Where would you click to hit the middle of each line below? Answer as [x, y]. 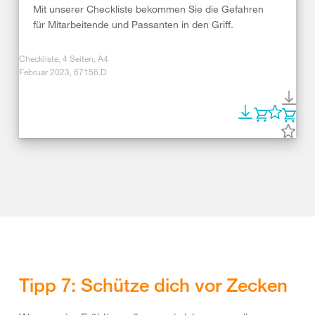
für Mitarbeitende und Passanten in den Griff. [133, 25]
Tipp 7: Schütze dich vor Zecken [153, 285]
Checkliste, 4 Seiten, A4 [64, 59]
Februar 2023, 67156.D [63, 72]
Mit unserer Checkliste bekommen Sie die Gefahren [148, 9]
